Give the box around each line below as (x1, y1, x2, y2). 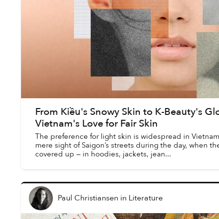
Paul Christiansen (57, 193, 118, 204)
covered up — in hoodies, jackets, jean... (35, 149, 171, 159)
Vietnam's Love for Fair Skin (35, 117, 158, 130)
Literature (128, 193, 163, 204)
